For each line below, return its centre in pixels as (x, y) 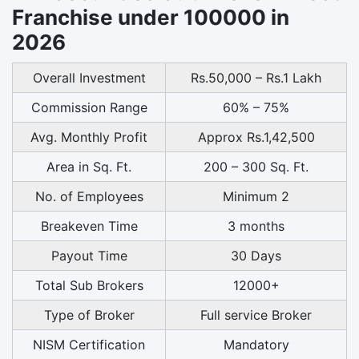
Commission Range (89, 107)
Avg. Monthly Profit (89, 137)
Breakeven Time (89, 226)
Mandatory (256, 344)
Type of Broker (89, 315)
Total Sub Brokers (89, 285)
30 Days (256, 255)
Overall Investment (89, 77)
